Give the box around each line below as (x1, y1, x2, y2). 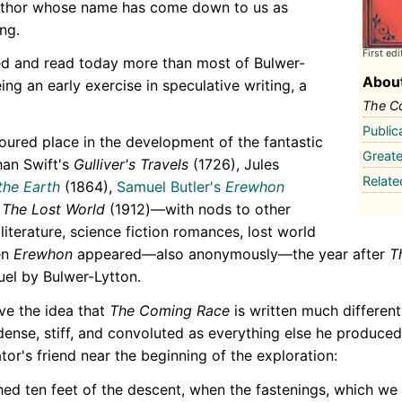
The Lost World (2, 200, 105, 219)
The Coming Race (109, 301, 230, 319)
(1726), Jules (188, 155, 279, 174)
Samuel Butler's (117, 178, 221, 197)
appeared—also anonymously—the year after (73, 245, 389, 264)
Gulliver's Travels (74, 155, 188, 174)
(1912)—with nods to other (105, 200, 291, 219)
